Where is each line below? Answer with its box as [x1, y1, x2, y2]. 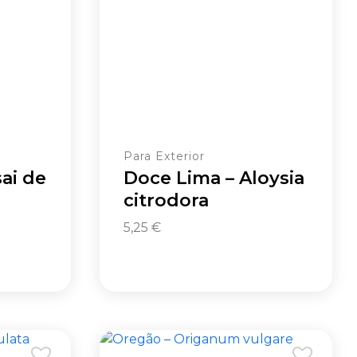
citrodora [124, 189, 210, 211]
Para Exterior [124, 148, 206, 163]
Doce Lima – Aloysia [124, 167, 305, 189]
